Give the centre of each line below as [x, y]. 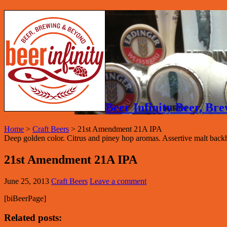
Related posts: [33, 218]
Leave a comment [118, 181]
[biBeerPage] [25, 198]
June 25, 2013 [27, 181]
